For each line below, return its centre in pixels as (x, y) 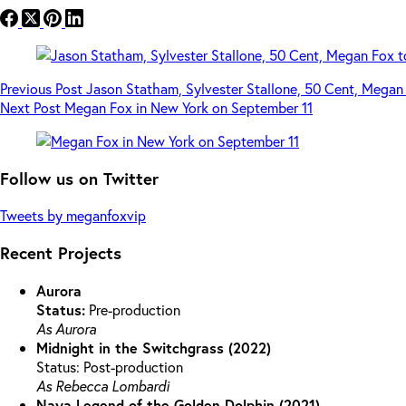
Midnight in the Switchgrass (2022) (154, 347)
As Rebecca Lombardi (103, 385)
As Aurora (66, 328)
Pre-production (133, 309)
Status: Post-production (110, 366)
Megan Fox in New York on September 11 (188, 107)
